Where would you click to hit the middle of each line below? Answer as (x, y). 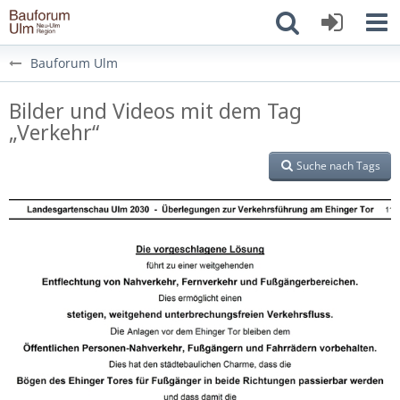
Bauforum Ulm (74, 63)
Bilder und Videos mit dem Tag (155, 111)
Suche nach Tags (338, 166)
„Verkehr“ (54, 132)
